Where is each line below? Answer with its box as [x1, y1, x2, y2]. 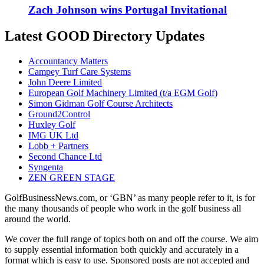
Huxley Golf [28, 119, 75, 130]
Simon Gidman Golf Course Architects [28, 98, 173, 108]
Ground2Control [28, 108, 90, 119]
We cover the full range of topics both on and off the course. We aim [5, 233, 258, 244]
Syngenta [28, 161, 63, 172]
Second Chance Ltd [28, 151, 102, 161]
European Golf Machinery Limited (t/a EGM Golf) [28, 87, 217, 98]
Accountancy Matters [28, 55, 108, 66]
